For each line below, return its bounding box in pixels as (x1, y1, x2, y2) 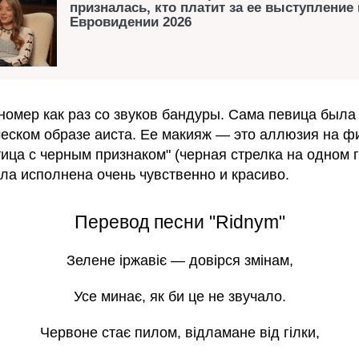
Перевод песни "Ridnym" (74, 211, 285, 232)
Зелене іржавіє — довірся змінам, (66, 252, 293, 268)
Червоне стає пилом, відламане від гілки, (39, 324, 320, 341)
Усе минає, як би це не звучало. (73, 288, 286, 305)
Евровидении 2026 (70, 14, 192, 30)
